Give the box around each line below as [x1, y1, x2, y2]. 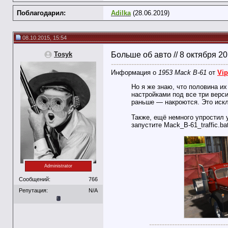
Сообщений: [19, 176, 50, 182]
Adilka [111, 9, 131, 17]
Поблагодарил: [17, 9, 66, 17]
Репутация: [19, 187, 48, 193]
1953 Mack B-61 [158, 69, 207, 76]
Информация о [111, 69, 158, 76]
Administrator [44, 163, 72, 169]
